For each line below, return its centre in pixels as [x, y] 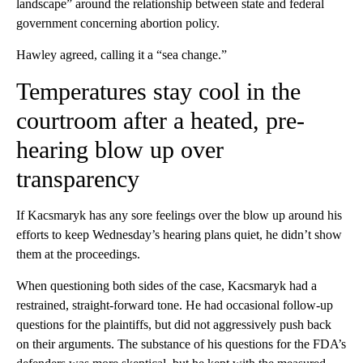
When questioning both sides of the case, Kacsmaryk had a [167, 285]
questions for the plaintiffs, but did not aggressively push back [174, 324]
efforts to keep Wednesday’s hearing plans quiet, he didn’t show [179, 234]
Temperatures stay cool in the [158, 91]
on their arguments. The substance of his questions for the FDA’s [181, 344]
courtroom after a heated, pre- [160, 120]
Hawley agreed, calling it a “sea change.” [122, 54]
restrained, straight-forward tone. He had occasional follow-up [175, 305]
